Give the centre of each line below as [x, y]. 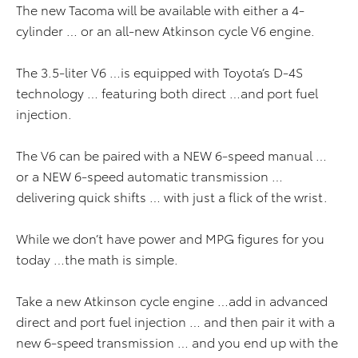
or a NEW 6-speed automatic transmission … [149, 176]
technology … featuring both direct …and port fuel [167, 93]
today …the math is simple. [97, 259]
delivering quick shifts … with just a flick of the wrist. [172, 197]
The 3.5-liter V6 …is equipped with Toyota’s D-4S [159, 72]
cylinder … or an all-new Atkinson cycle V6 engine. [167, 30]
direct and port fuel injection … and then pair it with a [175, 321]
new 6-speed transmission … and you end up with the [177, 342]
